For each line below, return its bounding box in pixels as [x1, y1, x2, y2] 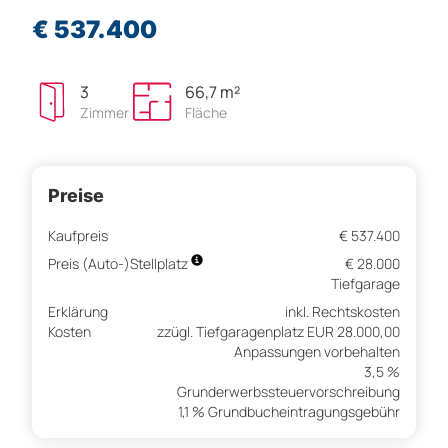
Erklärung [48, 302, 108, 322]
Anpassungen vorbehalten [234, 342, 400, 362]
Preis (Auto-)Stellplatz [48, 254, 191, 274]
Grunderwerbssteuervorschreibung [177, 382, 400, 402]
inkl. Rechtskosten [285, 302, 400, 322]
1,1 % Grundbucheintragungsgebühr [178, 402, 400, 422]
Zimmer [80, 103, 129, 123]
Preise [48, 185, 104, 207]
